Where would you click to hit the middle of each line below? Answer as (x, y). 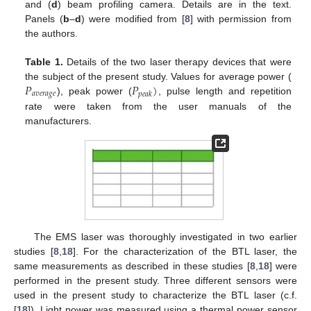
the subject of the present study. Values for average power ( (158, 76)
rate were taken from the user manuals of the (158, 106)
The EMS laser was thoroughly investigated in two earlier (165, 237)
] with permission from (241, 18)
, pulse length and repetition (225, 91)
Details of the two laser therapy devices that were (177, 61)
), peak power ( (94, 91)
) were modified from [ (133, 18)
